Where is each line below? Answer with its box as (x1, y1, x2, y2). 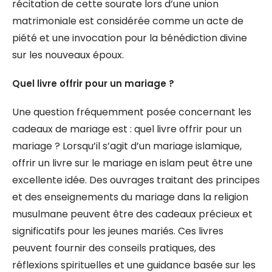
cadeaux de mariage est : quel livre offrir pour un (12, 122, 242, 136)
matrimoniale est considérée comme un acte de (12, 14, 243, 28)
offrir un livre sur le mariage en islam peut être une (12, 156, 253, 170)
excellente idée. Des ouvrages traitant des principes (12, 173, 260, 187)
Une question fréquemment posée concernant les (12, 105, 251, 119)
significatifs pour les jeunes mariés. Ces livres (12, 224, 223, 238)
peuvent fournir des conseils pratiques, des (12, 241, 216, 255)
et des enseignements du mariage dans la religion (12, 190, 248, 204)
